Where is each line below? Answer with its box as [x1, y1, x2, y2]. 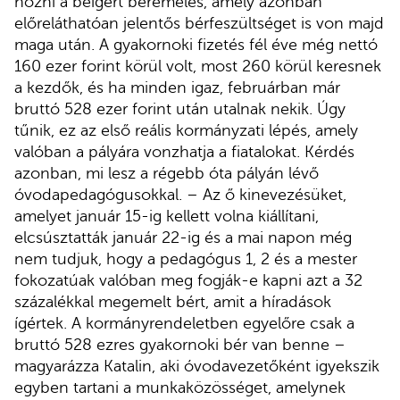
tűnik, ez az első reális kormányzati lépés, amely [14, 121, 358, 139]
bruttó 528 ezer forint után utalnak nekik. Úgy [14, 99, 346, 118]
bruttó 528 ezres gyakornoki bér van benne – [14, 335, 346, 354]
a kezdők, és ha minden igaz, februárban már [14, 78, 340, 96]
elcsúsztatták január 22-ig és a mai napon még [14, 228, 352, 246]
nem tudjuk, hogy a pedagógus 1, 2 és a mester [14, 249, 357, 268]
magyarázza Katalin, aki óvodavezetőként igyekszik [14, 356, 379, 375]
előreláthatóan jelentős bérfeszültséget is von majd [14, 13, 384, 32]
